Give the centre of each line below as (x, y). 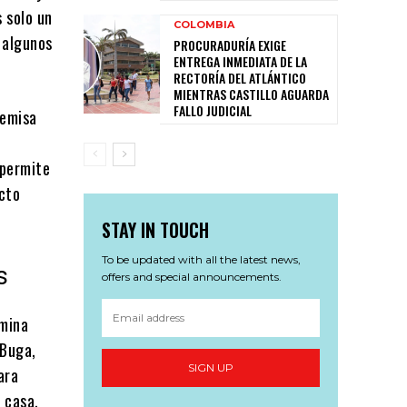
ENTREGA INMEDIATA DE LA (240, 61)
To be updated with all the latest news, (201, 259)
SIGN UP (211, 368)
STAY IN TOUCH (155, 229)
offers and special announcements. (192, 276)
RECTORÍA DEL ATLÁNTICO (240, 77)
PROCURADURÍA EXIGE (230, 45)
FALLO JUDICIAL (213, 110)
